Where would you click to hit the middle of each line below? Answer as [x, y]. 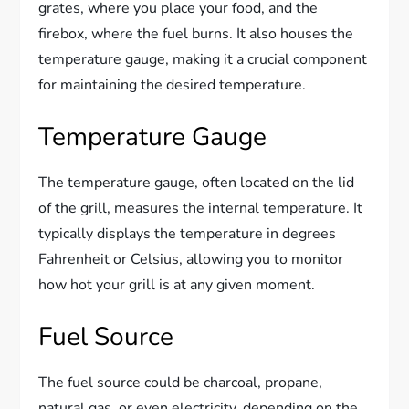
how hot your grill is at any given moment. [177, 285]
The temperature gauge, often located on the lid [197, 183]
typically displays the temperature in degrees [188, 234]
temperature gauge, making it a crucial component [203, 60]
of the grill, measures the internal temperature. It [201, 209]
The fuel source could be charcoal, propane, [181, 383]
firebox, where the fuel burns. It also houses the [196, 34]
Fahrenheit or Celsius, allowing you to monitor [191, 260]
